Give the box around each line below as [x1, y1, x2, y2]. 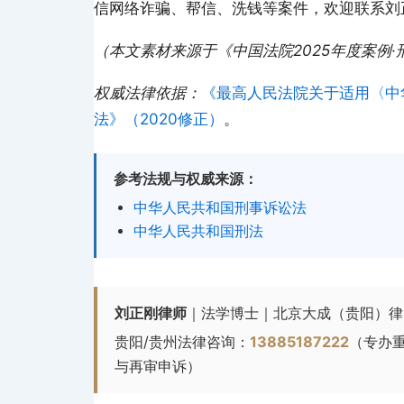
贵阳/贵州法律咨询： [115, 333, 251, 352]
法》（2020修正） [94, 110, 224, 128]
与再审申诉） [115, 357, 202, 376]
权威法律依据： [94, 84, 201, 102]
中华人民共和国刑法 [133, 223, 263, 241]
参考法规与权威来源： [113, 170, 258, 188]
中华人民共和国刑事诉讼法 [133, 199, 307, 217]
